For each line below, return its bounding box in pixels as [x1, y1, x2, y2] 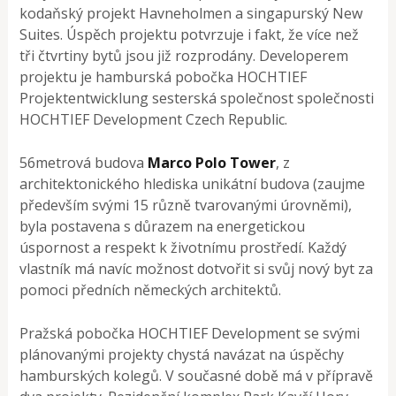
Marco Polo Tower [148, 152, 277, 172]
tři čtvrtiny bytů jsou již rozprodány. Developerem [19, 45, 349, 65]
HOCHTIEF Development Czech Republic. [19, 109, 288, 129]
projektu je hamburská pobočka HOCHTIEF [19, 66, 308, 87]
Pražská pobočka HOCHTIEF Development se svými [19, 323, 361, 343]
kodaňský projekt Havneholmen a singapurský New [19, 3, 363, 23]
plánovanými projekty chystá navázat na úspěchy [19, 344, 345, 364]
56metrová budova [19, 152, 148, 172]
